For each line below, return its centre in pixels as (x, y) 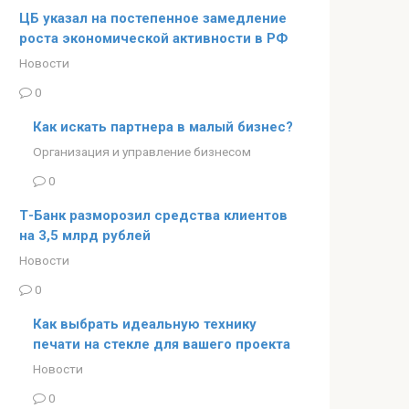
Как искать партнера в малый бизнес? (163, 126)
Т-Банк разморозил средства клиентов (153, 215)
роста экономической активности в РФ (153, 38)
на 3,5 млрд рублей (85, 235)
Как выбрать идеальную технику (145, 324)
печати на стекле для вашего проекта (162, 344)
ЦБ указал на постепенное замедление (153, 18)
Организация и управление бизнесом (142, 151)
